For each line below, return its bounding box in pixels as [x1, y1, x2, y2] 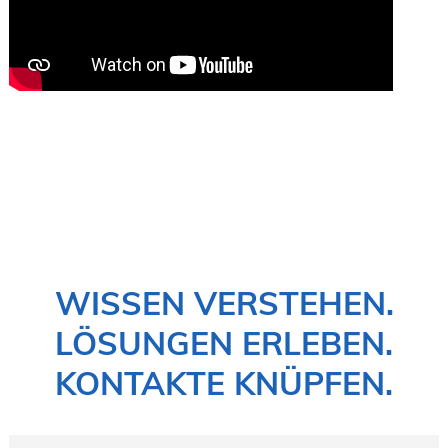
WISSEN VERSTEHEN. [54, 283, 394, 324]
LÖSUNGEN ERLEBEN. [55, 323, 393, 364]
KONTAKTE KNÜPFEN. [55, 363, 393, 404]
